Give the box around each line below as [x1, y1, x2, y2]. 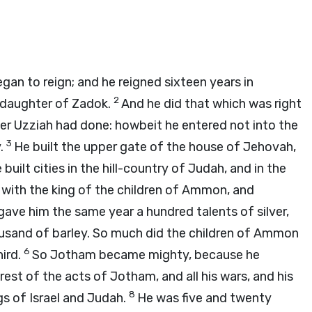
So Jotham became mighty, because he [32, 247, 260, 263]
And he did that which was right [121, 96, 302, 111]
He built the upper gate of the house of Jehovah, [14, 139, 296, 155]
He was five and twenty [137, 290, 272, 306]
